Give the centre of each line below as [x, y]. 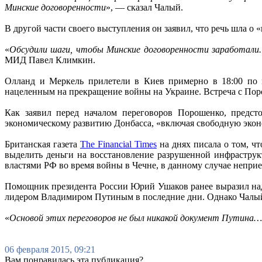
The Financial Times [118, 144]
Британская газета [42, 144]
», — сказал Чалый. [146, 8]
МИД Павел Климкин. [51, 60]
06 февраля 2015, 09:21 [50, 250]
